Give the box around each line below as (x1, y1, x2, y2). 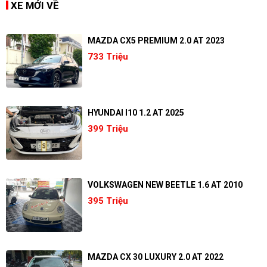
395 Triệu (87, 195, 128, 206)
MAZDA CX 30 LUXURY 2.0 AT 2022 (87, 252, 223, 262)
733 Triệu (87, 51, 128, 62)
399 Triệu (87, 123, 128, 134)
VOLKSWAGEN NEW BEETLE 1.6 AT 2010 (87, 180, 243, 190)
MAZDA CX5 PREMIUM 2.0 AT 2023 (87, 36, 225, 45)
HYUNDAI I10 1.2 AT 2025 (87, 108, 184, 117)
